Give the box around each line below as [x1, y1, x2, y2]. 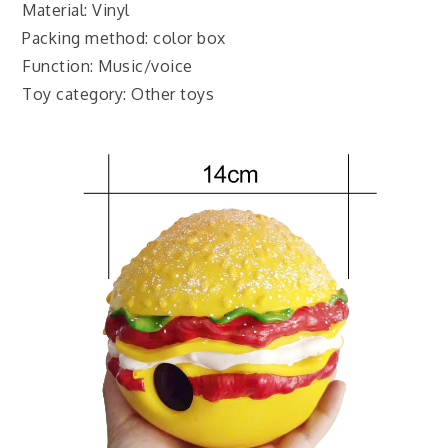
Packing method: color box [22, 27, 226, 48]
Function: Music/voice [22, 55, 193, 76]
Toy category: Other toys [22, 83, 215, 104]
